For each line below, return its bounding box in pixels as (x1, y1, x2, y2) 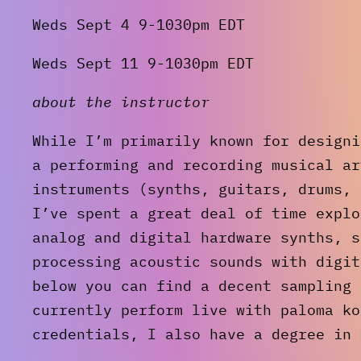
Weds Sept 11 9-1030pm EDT (32, 53, 254, 73)
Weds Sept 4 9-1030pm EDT (32, 15, 245, 34)
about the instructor (32, 92, 210, 111)
